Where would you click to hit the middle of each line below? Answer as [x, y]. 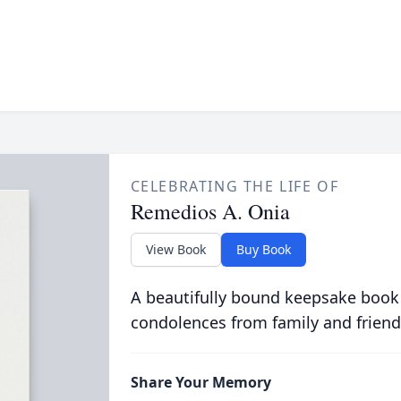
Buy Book [263, 249]
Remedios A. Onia [210, 211]
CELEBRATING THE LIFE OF [235, 186]
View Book [175, 249]
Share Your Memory [200, 382]
